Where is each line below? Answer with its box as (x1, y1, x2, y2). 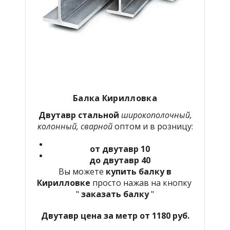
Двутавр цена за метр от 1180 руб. (41, 209, 189, 221)
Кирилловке (36, 177, 92, 188)
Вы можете (59, 165, 106, 177)
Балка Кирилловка (72, 92, 158, 104)
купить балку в (106, 165, 171, 177)
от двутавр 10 (89, 143, 150, 155)
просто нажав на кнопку (92, 177, 194, 188)
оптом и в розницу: (112, 120, 193, 132)
